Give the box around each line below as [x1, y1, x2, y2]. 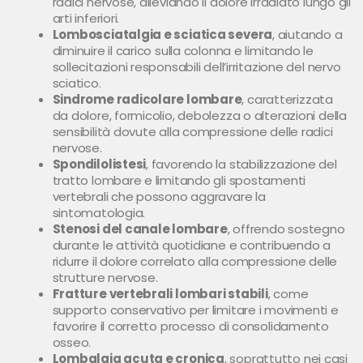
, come [267, 284, 309, 302]
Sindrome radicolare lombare [52, 90, 242, 108]
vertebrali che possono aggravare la [52, 187, 266, 205]
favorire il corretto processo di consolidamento [52, 317, 329, 335]
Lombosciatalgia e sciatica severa [52, 25, 273, 43]
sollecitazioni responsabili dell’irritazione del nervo [52, 58, 341, 75]
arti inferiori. [52, 9, 120, 27]
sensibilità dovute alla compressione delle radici [52, 122, 333, 140]
